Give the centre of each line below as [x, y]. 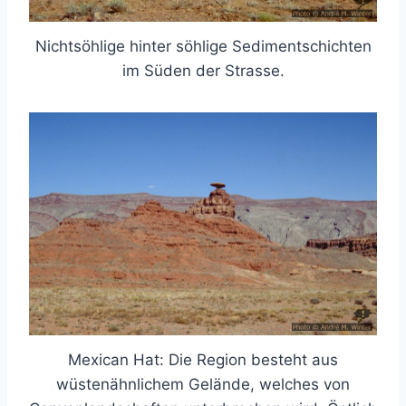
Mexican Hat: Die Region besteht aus [203, 360]
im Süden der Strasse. [203, 70]
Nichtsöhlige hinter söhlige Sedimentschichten [203, 46]
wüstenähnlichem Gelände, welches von [203, 385]
